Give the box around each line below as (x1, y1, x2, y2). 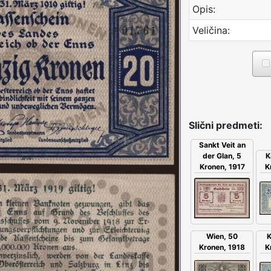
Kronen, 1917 (199, 162, 245, 171)
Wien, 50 (206, 231, 238, 241)
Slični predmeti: (189, 119, 263, 131)
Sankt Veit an (198, 140, 246, 149)
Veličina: (192, 24, 230, 36)
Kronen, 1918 (199, 242, 246, 252)
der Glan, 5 (203, 151, 242, 160)
